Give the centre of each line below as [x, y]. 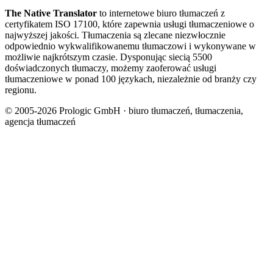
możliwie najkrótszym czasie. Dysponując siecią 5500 [108, 57]
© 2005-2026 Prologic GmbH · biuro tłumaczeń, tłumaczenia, [124, 110]
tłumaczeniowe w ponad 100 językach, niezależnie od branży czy [131, 79]
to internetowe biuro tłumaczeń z [161, 13]
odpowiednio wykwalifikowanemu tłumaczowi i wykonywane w [130, 46]
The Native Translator [51, 13]
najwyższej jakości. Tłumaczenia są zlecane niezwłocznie [115, 35]
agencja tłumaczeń [40, 121]
